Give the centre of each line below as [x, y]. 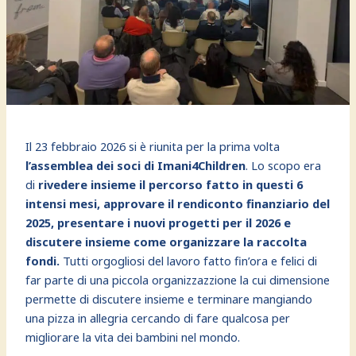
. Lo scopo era [284, 165]
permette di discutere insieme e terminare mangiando [169, 298]
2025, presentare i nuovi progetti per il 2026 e [159, 222]
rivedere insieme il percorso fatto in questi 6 [171, 184]
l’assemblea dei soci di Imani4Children [136, 165]
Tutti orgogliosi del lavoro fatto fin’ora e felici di [189, 260]
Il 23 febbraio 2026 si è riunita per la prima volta [153, 146]
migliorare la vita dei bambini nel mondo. [133, 337]
